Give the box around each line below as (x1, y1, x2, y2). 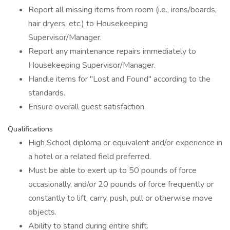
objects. (28, 206, 56, 218)
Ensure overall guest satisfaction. (28, 101, 146, 112)
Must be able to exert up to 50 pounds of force (28, 165, 197, 176)
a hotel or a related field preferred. (28, 151, 151, 162)
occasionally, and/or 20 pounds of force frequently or (28, 179, 214, 190)
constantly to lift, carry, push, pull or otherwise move (28, 193, 213, 204)
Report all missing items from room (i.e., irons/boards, (28, 4, 217, 15)
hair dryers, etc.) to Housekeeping (28, 18, 148, 29)
